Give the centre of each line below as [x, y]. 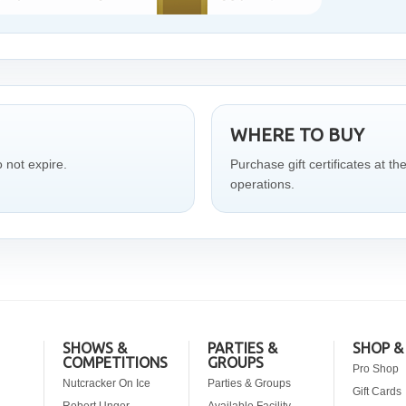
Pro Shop [376, 369]
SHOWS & [95, 348]
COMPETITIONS [115, 362]
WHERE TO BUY [297, 135]
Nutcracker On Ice [106, 383]
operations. [262, 184]
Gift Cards [377, 391]
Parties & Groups [249, 383]
